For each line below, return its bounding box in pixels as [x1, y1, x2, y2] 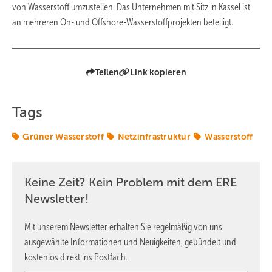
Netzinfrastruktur [117, 131, 191, 141]
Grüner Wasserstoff [22, 131, 104, 141]
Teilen [94, 67, 119, 77]
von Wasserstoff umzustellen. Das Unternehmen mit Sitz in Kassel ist [12, 1, 250, 12]
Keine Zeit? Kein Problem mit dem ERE [24, 175, 237, 189]
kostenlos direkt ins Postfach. [24, 251, 127, 262]
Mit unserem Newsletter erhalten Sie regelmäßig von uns [24, 221, 222, 232]
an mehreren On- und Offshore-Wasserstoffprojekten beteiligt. [12, 16, 233, 27]
